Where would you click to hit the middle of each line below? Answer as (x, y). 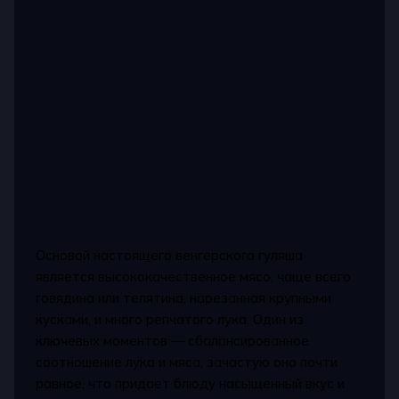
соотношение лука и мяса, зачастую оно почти (187, 362)
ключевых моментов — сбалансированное (173, 340)
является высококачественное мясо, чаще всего (194, 276)
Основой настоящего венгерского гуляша (170, 255)
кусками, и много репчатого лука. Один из (170, 319)
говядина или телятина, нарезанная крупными (184, 297)
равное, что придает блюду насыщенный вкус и (191, 383)
